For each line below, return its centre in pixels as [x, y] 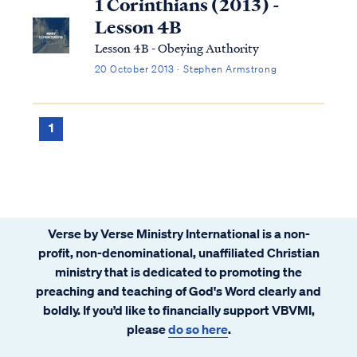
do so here [198, 329]
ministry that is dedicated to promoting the [178, 271]
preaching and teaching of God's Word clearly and [178, 290]
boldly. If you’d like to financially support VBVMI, [178, 310]
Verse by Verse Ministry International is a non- [178, 233]
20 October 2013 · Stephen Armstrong [186, 69]
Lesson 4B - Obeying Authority [177, 47]
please [147, 329]
